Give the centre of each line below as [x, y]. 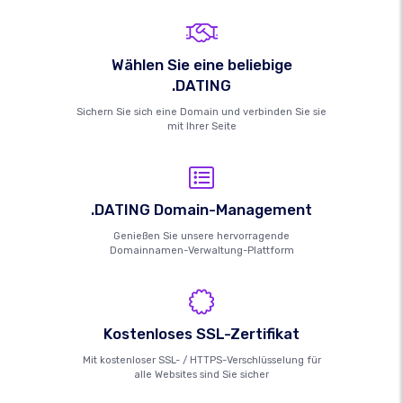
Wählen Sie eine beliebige [201, 65]
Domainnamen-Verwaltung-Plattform [201, 251]
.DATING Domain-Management [201, 210]
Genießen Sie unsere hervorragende [201, 237]
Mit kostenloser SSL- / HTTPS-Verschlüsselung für [201, 361]
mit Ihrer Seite [201, 127]
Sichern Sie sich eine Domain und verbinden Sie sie [201, 112]
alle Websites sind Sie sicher [201, 375]
